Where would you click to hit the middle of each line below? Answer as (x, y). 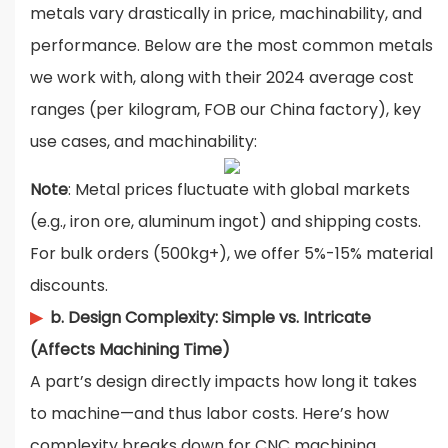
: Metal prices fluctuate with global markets (239, 190)
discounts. (69, 286)
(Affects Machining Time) (130, 350)
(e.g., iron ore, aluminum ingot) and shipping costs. (225, 222)
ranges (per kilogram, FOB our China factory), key (225, 110)
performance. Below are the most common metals (231, 46)
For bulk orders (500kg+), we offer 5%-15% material (231, 254)
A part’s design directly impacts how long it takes (223, 382)
